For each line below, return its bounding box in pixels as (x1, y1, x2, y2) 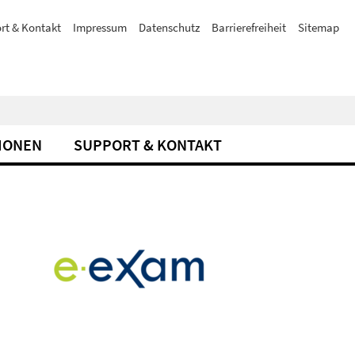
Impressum (73, 20, 127, 35)
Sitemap (298, 20, 339, 35)
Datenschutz (139, 20, 200, 35)
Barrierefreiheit (212, 20, 286, 35)
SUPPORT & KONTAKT (74, 135, 222, 155)
